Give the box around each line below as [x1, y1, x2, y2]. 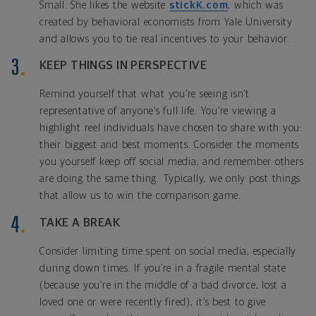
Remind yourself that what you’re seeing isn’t [39, 89, 250, 100]
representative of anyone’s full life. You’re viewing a [39, 106, 276, 117]
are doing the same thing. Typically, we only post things [39, 174, 300, 185]
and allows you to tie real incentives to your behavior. [39, 33, 290, 44]
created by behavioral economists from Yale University [39, 16, 293, 28]
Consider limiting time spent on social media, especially [39, 246, 296, 257]
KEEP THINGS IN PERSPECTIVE [39, 60, 207, 73]
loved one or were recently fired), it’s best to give [39, 297, 266, 308]
